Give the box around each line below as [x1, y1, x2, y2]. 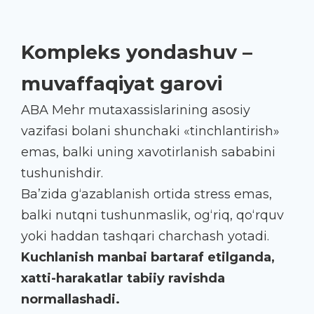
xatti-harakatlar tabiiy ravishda [21, 270, 225, 286]
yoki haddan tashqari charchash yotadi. [21, 228, 269, 244]
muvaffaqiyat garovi [21, 71, 222, 95]
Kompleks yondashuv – [21, 40, 252, 64]
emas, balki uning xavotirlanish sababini [21, 144, 275, 160]
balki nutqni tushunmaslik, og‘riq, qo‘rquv [21, 207, 284, 223]
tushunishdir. [21, 165, 103, 181]
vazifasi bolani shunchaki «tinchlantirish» [21, 123, 280, 139]
